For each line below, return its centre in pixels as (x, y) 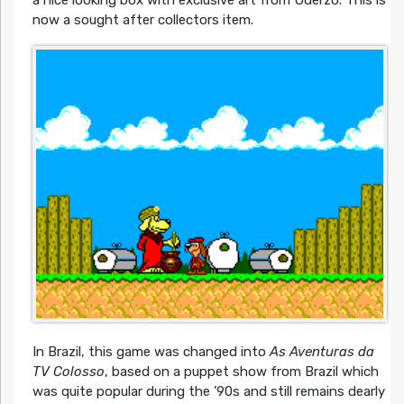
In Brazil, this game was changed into (151, 352)
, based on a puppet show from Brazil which (241, 372)
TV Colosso (68, 372)
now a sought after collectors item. (142, 19)
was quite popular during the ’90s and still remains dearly (208, 392)
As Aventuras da (321, 352)
